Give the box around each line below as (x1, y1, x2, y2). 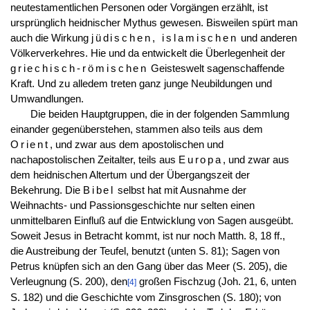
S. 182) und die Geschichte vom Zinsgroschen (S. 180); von (10, 291, 281, 303)
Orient (10, 138, 51, 150)
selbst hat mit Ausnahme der (115, 184, 247, 196)
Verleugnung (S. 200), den (10, 275, 127, 287)
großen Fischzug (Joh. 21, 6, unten (136, 275, 296, 287)
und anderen (238, 32, 298, 44)
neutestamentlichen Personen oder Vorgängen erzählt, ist (10, 1, 268, 13)
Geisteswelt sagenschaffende (148, 62, 285, 74)
